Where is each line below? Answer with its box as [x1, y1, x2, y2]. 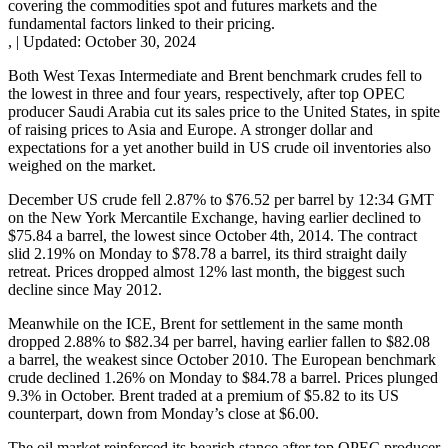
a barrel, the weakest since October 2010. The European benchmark [8, 350, 436, 368]
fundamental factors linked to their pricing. [8, 14, 275, 32]
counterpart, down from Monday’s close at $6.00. [8, 404, 319, 422]
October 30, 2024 [85, 32, 196, 50]
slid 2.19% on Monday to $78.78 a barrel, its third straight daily [8, 244, 407, 262]
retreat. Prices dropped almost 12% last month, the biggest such [8, 262, 405, 280]
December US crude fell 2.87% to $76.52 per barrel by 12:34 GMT [8, 190, 434, 208]
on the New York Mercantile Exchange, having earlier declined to [8, 208, 421, 226]
